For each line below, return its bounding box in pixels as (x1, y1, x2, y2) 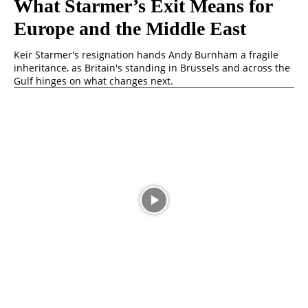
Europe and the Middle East (14, 17, 246, 39)
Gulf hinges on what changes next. (14, 74, 173, 87)
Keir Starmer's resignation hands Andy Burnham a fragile (14, 47, 278, 61)
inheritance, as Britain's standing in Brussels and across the (14, 60, 290, 74)
